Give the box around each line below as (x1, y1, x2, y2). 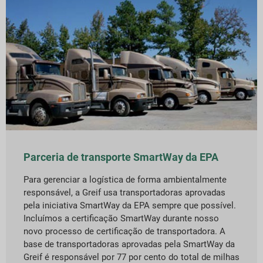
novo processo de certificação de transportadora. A (23, 226, 225, 237)
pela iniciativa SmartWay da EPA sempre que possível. (23, 200, 236, 211)
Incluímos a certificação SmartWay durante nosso (23, 213, 219, 224)
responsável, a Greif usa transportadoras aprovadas (23, 187, 225, 198)
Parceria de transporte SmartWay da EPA (23, 151, 218, 164)
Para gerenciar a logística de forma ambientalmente (23, 174, 227, 186)
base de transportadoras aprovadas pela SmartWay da (23, 239, 235, 250)
